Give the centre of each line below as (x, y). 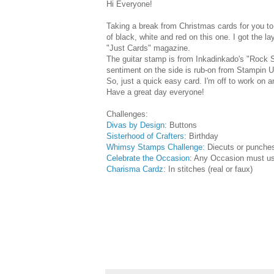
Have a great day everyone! (155, 92)
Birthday (202, 136)
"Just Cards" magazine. (148, 48)
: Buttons (181, 125)
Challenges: (128, 114)
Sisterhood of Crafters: (146, 136)
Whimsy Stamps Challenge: (156, 147)
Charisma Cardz (135, 169)
